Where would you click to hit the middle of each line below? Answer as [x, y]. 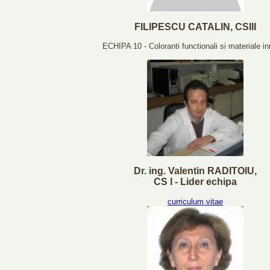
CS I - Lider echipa [195, 181]
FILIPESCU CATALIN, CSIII [195, 27]
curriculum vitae [195, 201]
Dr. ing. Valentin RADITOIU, [195, 171]
